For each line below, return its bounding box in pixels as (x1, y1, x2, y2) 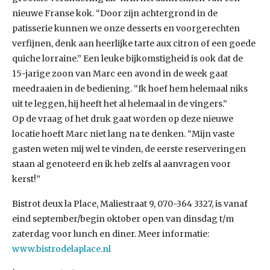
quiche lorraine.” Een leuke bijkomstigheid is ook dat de (12, 53, 243, 64)
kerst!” (12, 174, 40, 184)
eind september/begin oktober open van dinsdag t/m (12, 213, 234, 224)
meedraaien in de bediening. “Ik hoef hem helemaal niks (12, 83, 248, 94)
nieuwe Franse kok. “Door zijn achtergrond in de (12, 8, 218, 19)
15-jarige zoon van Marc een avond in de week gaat (12, 68, 228, 79)
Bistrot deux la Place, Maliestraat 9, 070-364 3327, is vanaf (12, 198, 248, 209)
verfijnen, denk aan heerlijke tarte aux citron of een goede (12, 38, 256, 49)
